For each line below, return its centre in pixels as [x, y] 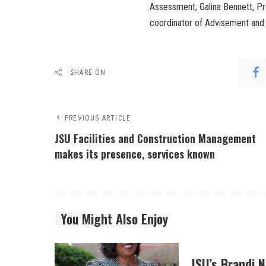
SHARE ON [88, 72]
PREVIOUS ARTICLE [98, 118]
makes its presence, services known [135, 153]
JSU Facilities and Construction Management [155, 138]
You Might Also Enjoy [114, 218]
